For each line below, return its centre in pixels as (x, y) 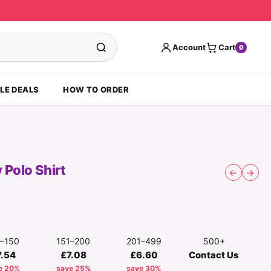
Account (189, 47)
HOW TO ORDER (96, 90)
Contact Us (214, 255)
